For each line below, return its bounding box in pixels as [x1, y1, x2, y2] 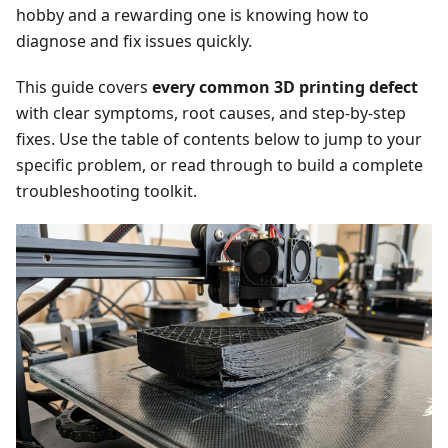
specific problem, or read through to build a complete [16, 154, 423, 177]
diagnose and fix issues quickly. [16, 30, 252, 53]
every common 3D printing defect [152, 76, 418, 99]
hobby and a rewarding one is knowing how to [16, 4, 369, 27]
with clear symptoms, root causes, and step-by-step [16, 102, 406, 125]
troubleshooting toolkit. [16, 180, 197, 203]
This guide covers [16, 76, 152, 99]
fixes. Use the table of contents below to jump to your [16, 128, 422, 151]
